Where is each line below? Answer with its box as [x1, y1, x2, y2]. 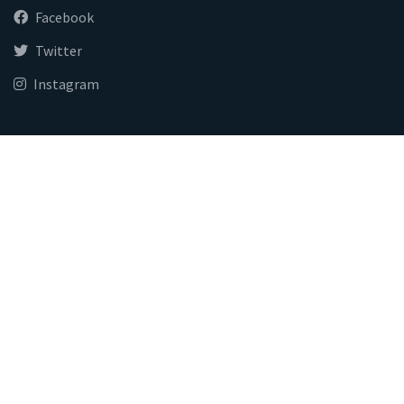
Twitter [35, 41, 82, 60]
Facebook [35, 7, 94, 26]
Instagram [33, 74, 99, 93]
